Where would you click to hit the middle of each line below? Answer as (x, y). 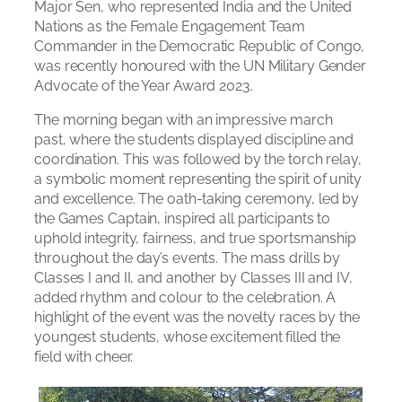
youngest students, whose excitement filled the (188, 337)
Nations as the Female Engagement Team (170, 27)
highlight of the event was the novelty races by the (197, 318)
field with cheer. (84, 357)
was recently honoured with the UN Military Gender (201, 66)
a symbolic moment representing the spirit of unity (198, 179)
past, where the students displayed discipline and (194, 140)
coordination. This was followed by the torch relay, (198, 160)
